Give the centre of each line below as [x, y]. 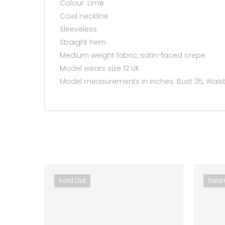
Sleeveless [78, 29]
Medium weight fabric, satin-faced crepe [133, 55]
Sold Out [72, 180]
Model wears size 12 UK [100, 68]
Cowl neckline [84, 16]
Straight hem [83, 42]
